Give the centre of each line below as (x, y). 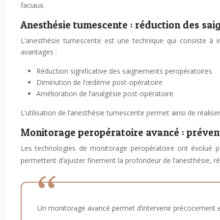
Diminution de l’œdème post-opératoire (99, 82)
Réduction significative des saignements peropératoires (124, 71)
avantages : (39, 52)
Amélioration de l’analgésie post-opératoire (105, 94)
